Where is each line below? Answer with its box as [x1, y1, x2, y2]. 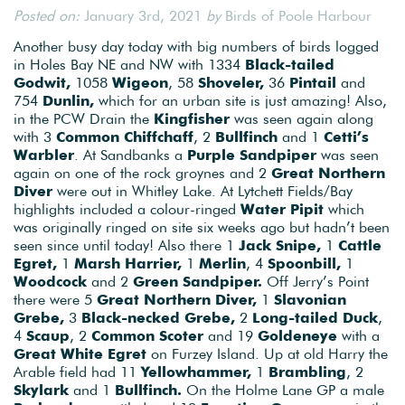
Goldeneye [258, 326, 342, 345]
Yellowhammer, [141, 363, 251, 381]
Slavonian [274, 290, 346, 309]
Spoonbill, [268, 254, 341, 273]
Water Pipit [240, 200, 324, 219]
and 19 [203, 326, 258, 345]
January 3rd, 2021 [80, 5, 206, 24]
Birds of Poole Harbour [221, 5, 372, 24]
